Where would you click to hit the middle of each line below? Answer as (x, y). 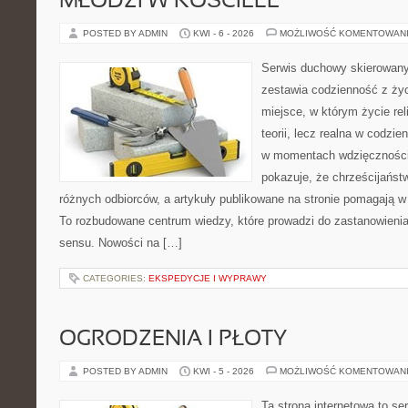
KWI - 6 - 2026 (224, 33)
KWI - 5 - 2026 (224, 371)
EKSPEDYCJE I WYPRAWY (208, 278)
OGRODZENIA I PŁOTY (173, 340)
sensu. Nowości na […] (121, 243)
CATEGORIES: (116, 278)
